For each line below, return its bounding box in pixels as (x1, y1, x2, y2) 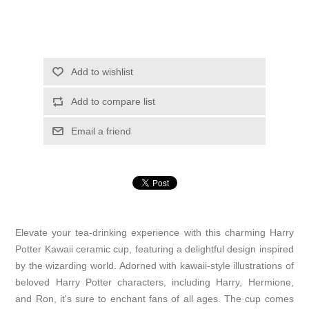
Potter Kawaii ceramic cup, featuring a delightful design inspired (15, 243, 294, 255)
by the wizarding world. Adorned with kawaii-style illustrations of (15, 259, 294, 271)
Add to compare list (70, 95, 155, 107)
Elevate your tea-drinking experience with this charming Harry (15, 226, 294, 238)
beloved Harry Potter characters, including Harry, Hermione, (15, 276, 294, 288)
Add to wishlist (70, 66, 133, 77)
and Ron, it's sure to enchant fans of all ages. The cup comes (15, 292, 294, 304)
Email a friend (70, 125, 131, 137)
